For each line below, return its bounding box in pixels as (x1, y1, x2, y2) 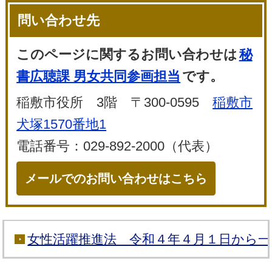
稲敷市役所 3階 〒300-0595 (16, 95, 213, 110)
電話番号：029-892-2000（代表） (16, 138, 219, 154)
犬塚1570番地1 (16, 117, 107, 132)
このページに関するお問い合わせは (16, 47, 238, 63)
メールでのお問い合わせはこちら (25, 172, 208, 186)
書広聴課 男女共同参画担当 (16, 69, 181, 84)
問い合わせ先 (18, 13, 100, 29)
